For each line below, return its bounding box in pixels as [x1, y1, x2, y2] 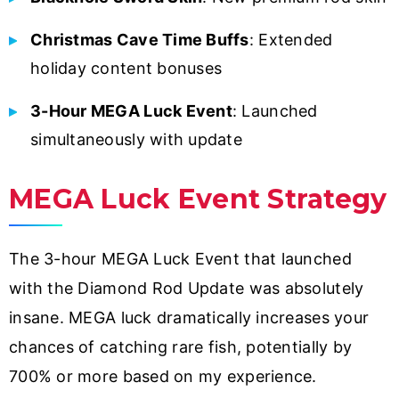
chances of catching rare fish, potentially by [9, 337, 353, 356]
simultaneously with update [30, 130, 243, 150]
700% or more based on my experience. [9, 366, 317, 386]
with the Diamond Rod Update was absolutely [9, 278, 364, 297]
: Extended [248, 30, 333, 50]
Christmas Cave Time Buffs [30, 30, 249, 50]
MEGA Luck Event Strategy [9, 183, 387, 216]
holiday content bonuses [30, 59, 223, 78]
